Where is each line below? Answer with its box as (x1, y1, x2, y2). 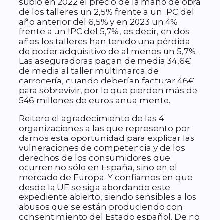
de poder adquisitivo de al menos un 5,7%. (19, 46, 198, 56)
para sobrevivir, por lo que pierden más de (19, 85, 197, 96)
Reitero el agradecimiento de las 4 (19, 113, 164, 124)
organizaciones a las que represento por (19, 123, 190, 134)
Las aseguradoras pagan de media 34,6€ (19, 56, 191, 66)
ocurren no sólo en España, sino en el (19, 163, 177, 173)
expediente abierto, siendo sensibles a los (19, 192, 196, 202)
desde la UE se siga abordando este (19, 182, 170, 192)
